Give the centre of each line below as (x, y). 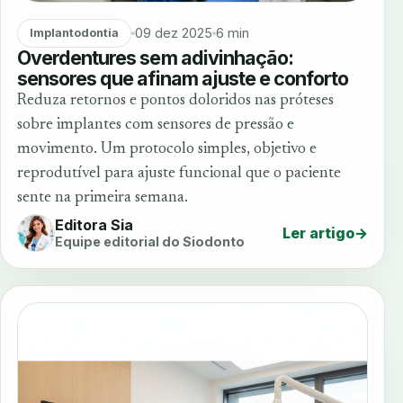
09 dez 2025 (173, 33)
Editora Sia (94, 225)
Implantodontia (74, 33)
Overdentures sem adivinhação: (156, 57)
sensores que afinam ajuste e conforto (183, 78)
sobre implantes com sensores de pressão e (156, 125)
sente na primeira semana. (103, 197)
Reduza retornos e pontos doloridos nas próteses (175, 100)
